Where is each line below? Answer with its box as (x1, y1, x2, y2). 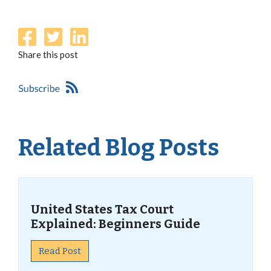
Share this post (18, 49, 78, 60)
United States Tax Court (31, 202, 174, 217)
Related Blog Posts (18, 134, 219, 162)
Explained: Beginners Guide (31, 217, 200, 231)
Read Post (39, 246, 81, 256)
